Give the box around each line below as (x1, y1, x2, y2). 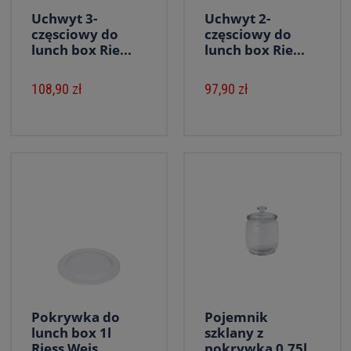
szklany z (204, 324, 263, 342)
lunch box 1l (31, 324, 111, 342)
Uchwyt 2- (204, 9, 270, 27)
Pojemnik (204, 308, 268, 326)
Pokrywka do (31, 308, 120, 326)
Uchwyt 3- (31, 9, 97, 27)
